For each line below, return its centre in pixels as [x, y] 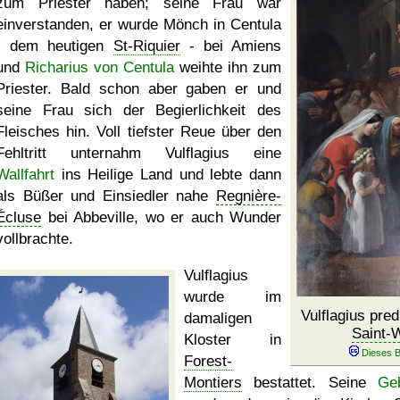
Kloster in [233, 340]
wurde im [233, 297]
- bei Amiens [230, 46]
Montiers [213, 383]
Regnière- [249, 196]
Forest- [208, 361]
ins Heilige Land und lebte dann [168, 175]
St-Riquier [146, 46]
